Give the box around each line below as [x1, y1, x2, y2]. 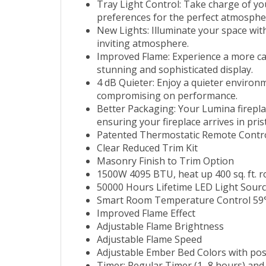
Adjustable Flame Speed [97, 234, 202, 248]
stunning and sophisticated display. [97, 64, 253, 78]
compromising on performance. [97, 90, 237, 104]
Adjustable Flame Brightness [97, 221, 224, 235]
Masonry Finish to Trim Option [97, 156, 234, 169]
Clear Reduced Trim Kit [97, 142, 198, 156]
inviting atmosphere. [97, 38, 189, 52]
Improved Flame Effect [97, 208, 195, 221]
